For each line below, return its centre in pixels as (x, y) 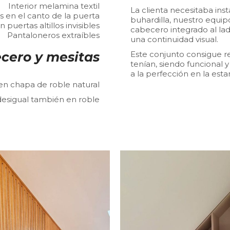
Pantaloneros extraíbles (53, 35)
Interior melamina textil (54, 6)
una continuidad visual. (174, 40)
